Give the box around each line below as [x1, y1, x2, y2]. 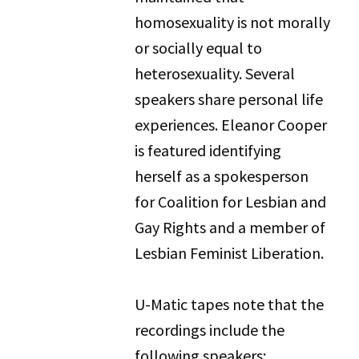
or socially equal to [135, 38, 263, 58]
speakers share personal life [135, 89, 324, 109]
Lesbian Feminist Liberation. [135, 243, 325, 263]
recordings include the [135, 320, 285, 340]
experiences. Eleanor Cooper [135, 115, 328, 135]
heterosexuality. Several [135, 63, 296, 83]
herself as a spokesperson [135, 166, 309, 186]
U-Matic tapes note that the [135, 294, 325, 314]
